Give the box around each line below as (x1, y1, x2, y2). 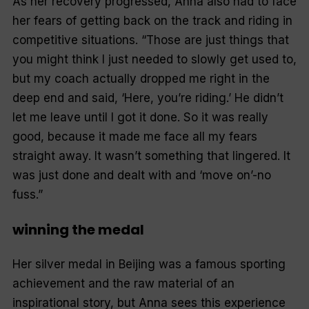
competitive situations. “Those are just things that (12, 33, 289, 48)
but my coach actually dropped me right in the (12, 72, 270, 86)
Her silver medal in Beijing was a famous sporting (12, 257, 286, 272)
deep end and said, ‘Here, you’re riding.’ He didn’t (12, 91, 283, 106)
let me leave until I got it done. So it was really (12, 110, 268, 125)
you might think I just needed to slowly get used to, (12, 52, 297, 67)
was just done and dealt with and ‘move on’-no (12, 168, 271, 183)
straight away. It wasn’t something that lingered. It (12, 149, 290, 163)
